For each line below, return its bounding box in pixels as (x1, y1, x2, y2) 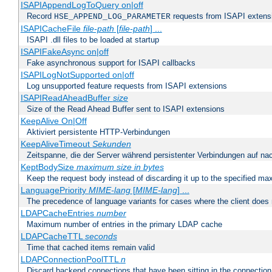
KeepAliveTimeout (20, 139, 92, 149)
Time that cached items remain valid (27, 243, 155, 253)
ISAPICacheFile (20, 24, 83, 34)
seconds (84, 231, 117, 242)
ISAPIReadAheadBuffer (20, 93, 113, 103)
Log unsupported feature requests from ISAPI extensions (27, 81, 227, 91)
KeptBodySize (20, 162, 76, 172)
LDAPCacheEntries (20, 208, 97, 219)
